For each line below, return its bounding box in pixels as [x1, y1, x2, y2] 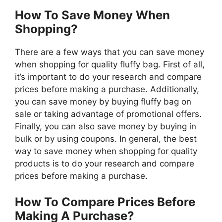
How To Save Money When [15, 8, 170, 23]
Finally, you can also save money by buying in [15, 121, 196, 132]
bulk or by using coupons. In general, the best [15, 134, 197, 144]
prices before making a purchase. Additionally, [15, 84, 199, 95]
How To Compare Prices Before [15, 194, 195, 209]
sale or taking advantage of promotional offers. [15, 109, 202, 119]
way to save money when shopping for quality [15, 146, 197, 157]
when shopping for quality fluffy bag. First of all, [15, 59, 205, 70]
